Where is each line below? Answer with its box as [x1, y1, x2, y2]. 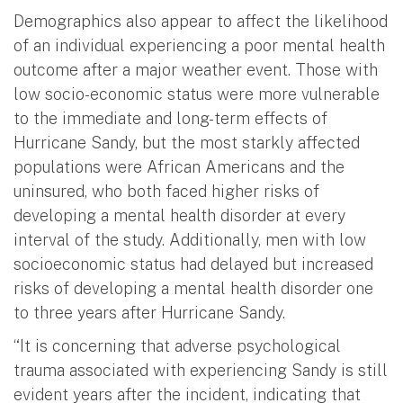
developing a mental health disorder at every [13, 205, 345, 225]
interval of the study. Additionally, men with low [13, 229, 366, 249]
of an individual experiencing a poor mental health [13, 35, 385, 55]
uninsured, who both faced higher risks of [13, 181, 319, 201]
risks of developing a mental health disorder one [13, 278, 373, 298]
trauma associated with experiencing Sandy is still [13, 360, 388, 380]
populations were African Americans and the [13, 157, 345, 176]
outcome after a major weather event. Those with [13, 59, 378, 79]
